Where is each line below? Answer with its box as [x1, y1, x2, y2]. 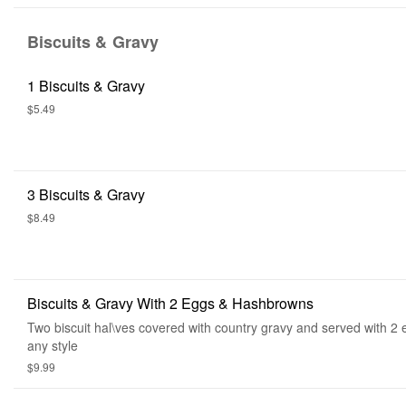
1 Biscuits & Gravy [27, 75, 145, 96]
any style [27, 336, 78, 354]
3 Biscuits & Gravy [27, 184, 145, 205]
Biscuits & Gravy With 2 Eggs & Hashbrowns [27, 293, 314, 314]
